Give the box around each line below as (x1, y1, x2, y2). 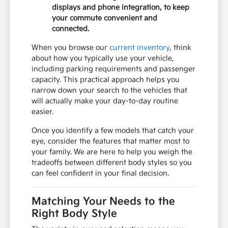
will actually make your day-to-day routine (32, 96, 179, 105)
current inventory (109, 43, 170, 52)
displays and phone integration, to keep (52, 3, 190, 12)
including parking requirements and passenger (32, 64, 196, 73)
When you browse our (32, 43, 110, 52)
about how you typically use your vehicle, (32, 53, 175, 63)
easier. (32, 107, 54, 116)
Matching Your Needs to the (32, 195, 176, 208)
